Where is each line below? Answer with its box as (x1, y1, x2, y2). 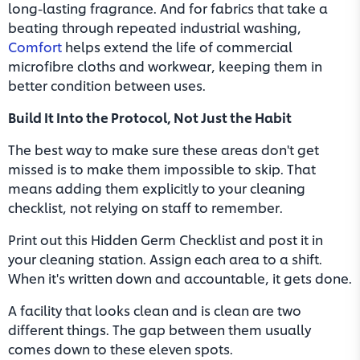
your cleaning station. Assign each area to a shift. (8, 249, 322, 268)
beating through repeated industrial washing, (8, 18, 301, 36)
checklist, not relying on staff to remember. (8, 198, 283, 216)
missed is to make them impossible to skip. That (8, 159, 316, 178)
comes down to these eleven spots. (8, 339, 233, 358)
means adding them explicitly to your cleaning (8, 178, 305, 197)
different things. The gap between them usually (8, 320, 311, 338)
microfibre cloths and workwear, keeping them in (8, 56, 322, 75)
